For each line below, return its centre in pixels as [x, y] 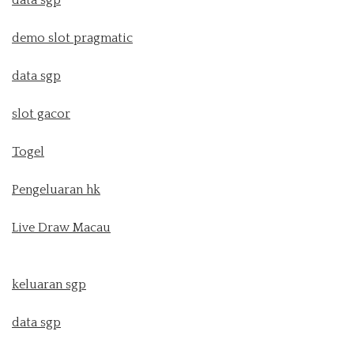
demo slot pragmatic [72, 38]
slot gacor [41, 113]
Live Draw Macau [61, 227]
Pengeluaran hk [56, 189]
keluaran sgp [49, 284]
